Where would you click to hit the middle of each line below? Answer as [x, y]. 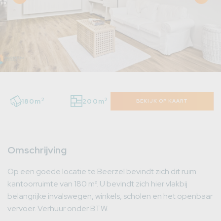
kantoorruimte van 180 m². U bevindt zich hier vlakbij [97, 184]
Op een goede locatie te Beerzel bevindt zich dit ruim [102, 172]
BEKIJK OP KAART [162, 101]
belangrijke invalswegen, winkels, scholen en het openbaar [110, 196]
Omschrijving [37, 150]
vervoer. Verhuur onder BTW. [58, 209]
